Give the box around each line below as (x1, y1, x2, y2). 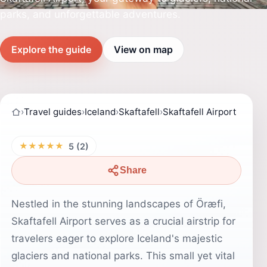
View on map (114, 43, 173, 55)
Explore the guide (11, 43, 91, 55)
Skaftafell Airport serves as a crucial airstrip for (11, 215, 235, 227)
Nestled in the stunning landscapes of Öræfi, (11, 198, 226, 210)
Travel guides (24, 106, 82, 117)
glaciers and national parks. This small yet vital (11, 250, 235, 262)
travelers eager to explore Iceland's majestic (11, 232, 222, 244)
